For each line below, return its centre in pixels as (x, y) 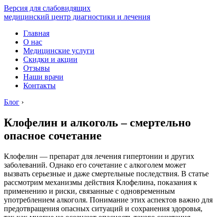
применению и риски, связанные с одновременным (89, 191)
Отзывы (37, 68)
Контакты (39, 85)
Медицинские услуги (59, 51)
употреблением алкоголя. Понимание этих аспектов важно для (108, 200)
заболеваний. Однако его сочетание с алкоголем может (95, 165)
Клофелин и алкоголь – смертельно (97, 122)
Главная (36, 33)
